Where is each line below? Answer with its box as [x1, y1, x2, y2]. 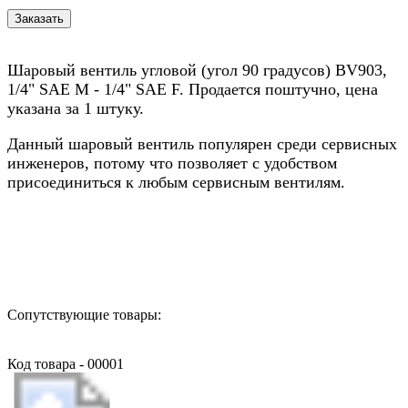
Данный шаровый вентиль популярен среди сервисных [7, 134, 397, 153]
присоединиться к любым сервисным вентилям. [7, 172, 345, 191]
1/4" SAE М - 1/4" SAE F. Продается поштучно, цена [7, 79, 378, 98]
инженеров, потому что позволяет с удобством [7, 153, 337, 172]
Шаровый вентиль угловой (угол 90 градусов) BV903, [7, 60, 387, 79]
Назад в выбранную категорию [7, 240, 201, 257]
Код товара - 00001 [7, 355, 124, 372]
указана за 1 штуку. [7, 98, 144, 117]
